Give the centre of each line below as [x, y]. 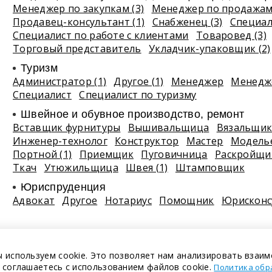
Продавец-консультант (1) [79, 22]
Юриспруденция [63, 187]
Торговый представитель [77, 49]
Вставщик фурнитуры [67, 127]
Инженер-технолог [60, 141]
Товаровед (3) [231, 35]
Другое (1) [139, 81]
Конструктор [147, 141]
